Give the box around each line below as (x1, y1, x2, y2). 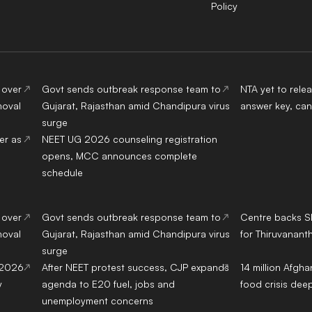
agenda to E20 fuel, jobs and (41, 278, 175, 290)
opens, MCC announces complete (41, 150, 197, 162)
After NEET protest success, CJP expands (41, 261, 229, 274)
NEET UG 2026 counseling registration (41, 133, 217, 146)
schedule (41, 166, 83, 179)
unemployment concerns (41, 295, 153, 307)
